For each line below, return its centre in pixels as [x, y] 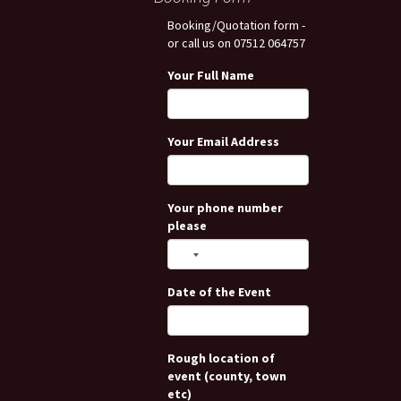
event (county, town [227, 376]
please [187, 226]
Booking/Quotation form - [236, 25]
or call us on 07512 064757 [236, 43]
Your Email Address [223, 141]
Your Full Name [211, 75]
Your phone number [225, 208]
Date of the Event [219, 292]
